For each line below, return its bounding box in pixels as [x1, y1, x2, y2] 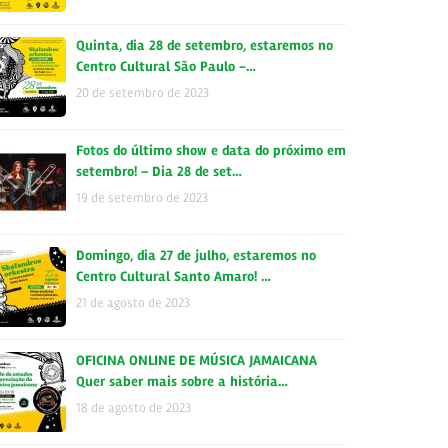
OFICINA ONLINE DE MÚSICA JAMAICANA [76, 352, 317, 369]
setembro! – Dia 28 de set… [76, 163, 242, 180]
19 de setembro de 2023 [76, 190, 208, 205]
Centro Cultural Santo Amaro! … [76, 268, 271, 285]
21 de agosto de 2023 [76, 295, 190, 310]
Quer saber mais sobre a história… [76, 373, 288, 390]
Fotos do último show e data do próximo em [76, 142, 346, 159]
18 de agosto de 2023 [76, 400, 191, 415]
